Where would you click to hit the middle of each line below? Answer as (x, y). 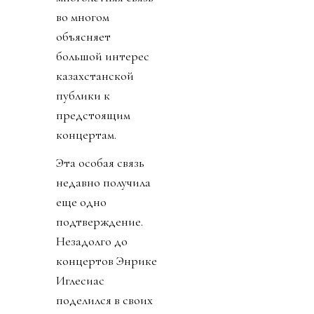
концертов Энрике (107, 260)
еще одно (81, 202)
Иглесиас (80, 280)
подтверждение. (100, 221)
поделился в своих (104, 300)
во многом (83, 16)
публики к (83, 95)
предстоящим (93, 115)
